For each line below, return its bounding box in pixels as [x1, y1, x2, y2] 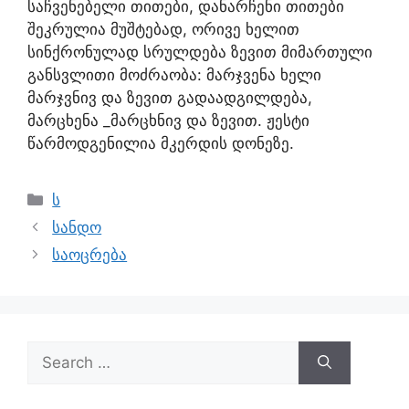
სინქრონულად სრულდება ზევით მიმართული [27, 43, 372, 61]
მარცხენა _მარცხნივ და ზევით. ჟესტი [27, 111, 309, 130]
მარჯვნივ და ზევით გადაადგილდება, [27, 89, 312, 107]
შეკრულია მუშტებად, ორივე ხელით [27, 20, 299, 38]
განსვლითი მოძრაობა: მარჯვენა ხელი [27, 66, 321, 84]
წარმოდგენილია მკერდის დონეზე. [27, 134, 294, 152]
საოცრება [52, 246, 128, 264]
